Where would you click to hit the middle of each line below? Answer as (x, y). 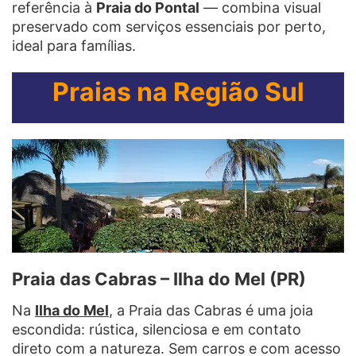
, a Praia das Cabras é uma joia (211, 310)
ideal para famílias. (74, 45)
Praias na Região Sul (178, 91)
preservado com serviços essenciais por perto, (169, 26)
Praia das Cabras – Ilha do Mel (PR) (159, 279)
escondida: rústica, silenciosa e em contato (157, 329)
